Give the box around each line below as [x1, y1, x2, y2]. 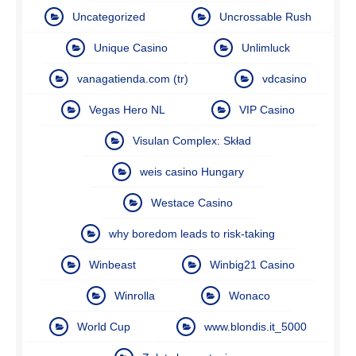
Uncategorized [72, 10, 145, 23]
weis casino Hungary [140, 164, 244, 178]
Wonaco [228, 288, 270, 302]
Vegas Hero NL [89, 103, 165, 116]
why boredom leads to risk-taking [109, 226, 275, 240]
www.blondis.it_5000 [204, 319, 307, 333]
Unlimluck [242, 41, 290, 54]
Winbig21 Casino [210, 257, 295, 271]
